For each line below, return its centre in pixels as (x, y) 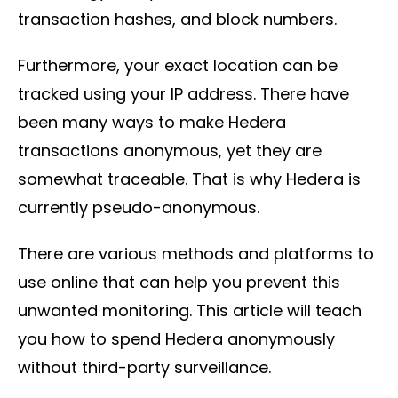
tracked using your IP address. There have (183, 93)
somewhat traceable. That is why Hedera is (189, 179)
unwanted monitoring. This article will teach (190, 310)
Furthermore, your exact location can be (178, 65)
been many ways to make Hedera (152, 122)
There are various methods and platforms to (196, 253)
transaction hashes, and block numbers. (177, 19)
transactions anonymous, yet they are (170, 150)
